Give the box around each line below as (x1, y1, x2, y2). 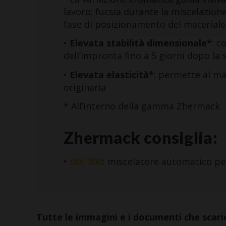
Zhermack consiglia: (64, 128, 218, 148)
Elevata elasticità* (70, 68, 154, 81)
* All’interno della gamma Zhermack (64, 100, 220, 112)
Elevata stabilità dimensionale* (70, 37, 212, 49)
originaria (64, 81, 106, 93)
